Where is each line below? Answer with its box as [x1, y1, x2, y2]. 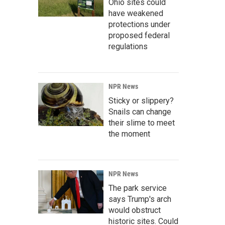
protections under [108, 20, 170, 29]
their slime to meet [108, 118, 175, 128]
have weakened [108, 9, 163, 18]
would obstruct [108, 205, 161, 215]
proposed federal [108, 31, 170, 40]
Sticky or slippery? [108, 96, 174, 105]
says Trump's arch [108, 194, 171, 204]
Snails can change [108, 107, 171, 117]
